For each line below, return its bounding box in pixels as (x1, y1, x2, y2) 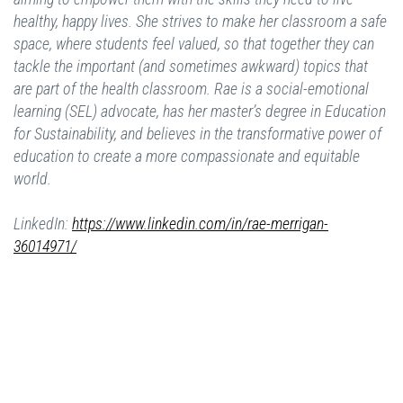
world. (13, 169, 51, 189)
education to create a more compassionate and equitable (13, 147, 360, 166)
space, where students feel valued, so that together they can (13, 34, 374, 54)
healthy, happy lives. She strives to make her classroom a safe (13, 12, 387, 31)
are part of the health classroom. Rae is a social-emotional (13, 79, 369, 99)
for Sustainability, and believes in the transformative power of (13, 124, 381, 144)
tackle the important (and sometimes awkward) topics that (13, 57, 368, 76)
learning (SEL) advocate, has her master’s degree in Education (13, 102, 386, 121)
